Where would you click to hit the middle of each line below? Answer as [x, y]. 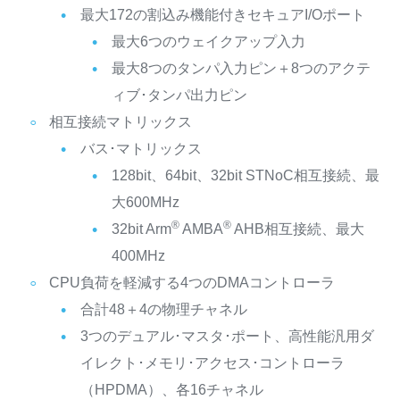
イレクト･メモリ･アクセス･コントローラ [212, 362]
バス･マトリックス [141, 148]
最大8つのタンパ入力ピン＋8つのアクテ [241, 68]
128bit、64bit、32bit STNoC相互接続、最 [245, 175]
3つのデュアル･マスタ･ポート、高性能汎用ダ [227, 336]
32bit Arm [141, 229]
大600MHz [145, 202]
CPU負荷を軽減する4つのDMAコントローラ [192, 282]
